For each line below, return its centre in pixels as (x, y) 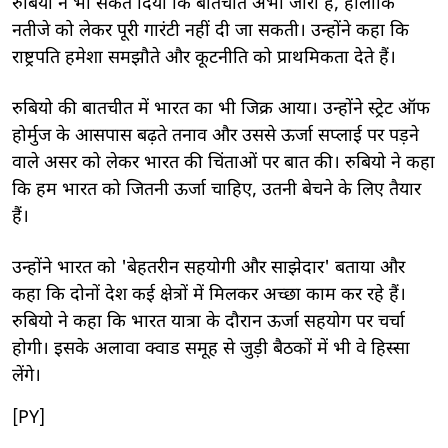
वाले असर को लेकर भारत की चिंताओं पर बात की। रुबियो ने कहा (223, 163)
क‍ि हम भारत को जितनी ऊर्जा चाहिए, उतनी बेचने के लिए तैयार (216, 190)
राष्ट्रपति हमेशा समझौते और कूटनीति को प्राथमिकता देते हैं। (204, 58)
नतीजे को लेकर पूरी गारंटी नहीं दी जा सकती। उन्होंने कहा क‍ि (210, 31)
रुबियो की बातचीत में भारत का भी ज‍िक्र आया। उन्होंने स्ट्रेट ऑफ (221, 109)
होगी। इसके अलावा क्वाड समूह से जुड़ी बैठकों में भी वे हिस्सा (211, 349)
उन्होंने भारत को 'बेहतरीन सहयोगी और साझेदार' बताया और (208, 268)
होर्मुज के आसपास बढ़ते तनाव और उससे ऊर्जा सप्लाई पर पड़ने (215, 136)
